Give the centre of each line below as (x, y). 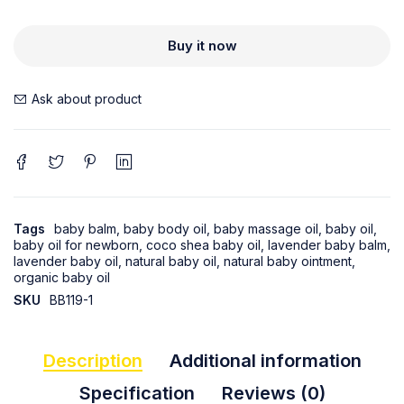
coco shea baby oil (203, 245)
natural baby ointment (288, 261)
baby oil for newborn (76, 245)
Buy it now (202, 46)
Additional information (265, 361)
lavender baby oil (66, 261)
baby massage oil (266, 229)
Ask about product (87, 99)
